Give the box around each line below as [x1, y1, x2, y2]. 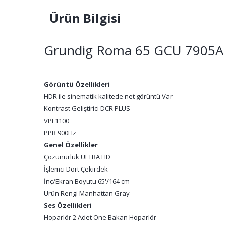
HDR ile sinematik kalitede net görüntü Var [44, 92, 173, 101]
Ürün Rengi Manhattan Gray [44, 189, 130, 198]
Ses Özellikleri [44, 201, 92, 210]
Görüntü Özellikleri [44, 80, 110, 89]
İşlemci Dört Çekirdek [44, 164, 108, 174]
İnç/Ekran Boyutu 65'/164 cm [44, 177, 130, 186]
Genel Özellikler [44, 140, 98, 149]
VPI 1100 [44, 116, 69, 125]
